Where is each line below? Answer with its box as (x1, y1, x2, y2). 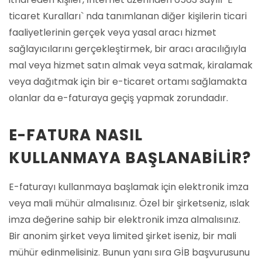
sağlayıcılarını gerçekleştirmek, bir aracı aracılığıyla (9, 42, 246, 56)
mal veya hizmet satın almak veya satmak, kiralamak (9, 58, 253, 72)
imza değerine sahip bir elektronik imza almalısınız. (9, 213, 240, 226)
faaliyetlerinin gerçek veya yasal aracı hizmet (9, 26, 216, 39)
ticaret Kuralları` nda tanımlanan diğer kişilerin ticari (9, 9, 247, 23)
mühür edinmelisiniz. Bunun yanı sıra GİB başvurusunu (9, 246, 250, 259)
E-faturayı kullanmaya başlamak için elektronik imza (9, 180, 249, 194)
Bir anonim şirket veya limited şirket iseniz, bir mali (9, 229, 236, 243)
